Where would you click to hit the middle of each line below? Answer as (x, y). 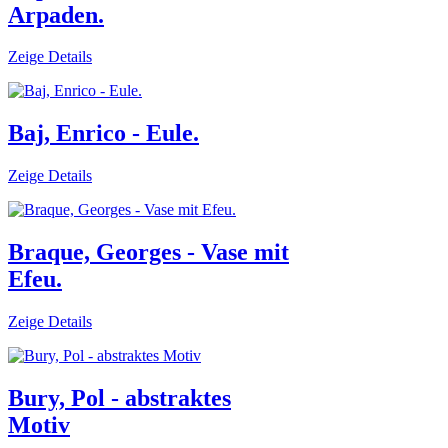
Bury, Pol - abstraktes (119, 397)
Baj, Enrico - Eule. (103, 133)
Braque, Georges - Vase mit (148, 252)
